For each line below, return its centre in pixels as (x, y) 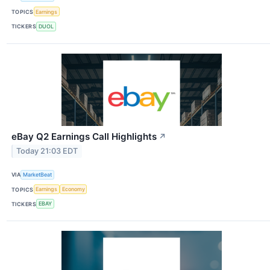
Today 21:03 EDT (47, 151)
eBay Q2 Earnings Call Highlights (84, 136)
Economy (73, 189)
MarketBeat (38, 175)
